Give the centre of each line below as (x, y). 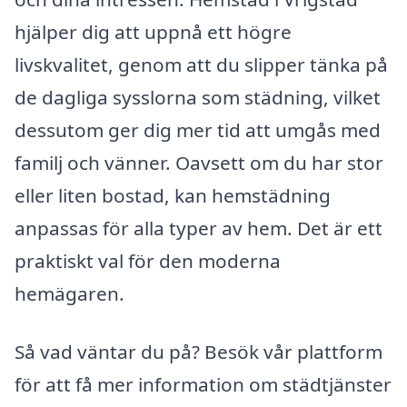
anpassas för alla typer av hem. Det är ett (199, 228)
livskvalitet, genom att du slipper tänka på (201, 65)
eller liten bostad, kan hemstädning (173, 196)
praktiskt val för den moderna (148, 261)
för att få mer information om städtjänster (203, 384)
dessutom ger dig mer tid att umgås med (198, 130)
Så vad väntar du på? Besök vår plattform (199, 351)
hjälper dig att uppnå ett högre (153, 32)
